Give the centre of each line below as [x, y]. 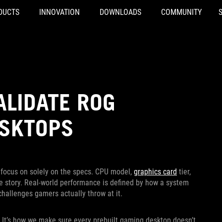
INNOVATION [59, 12]
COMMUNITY [181, 12]
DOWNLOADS [120, 12]
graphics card [155, 172]
